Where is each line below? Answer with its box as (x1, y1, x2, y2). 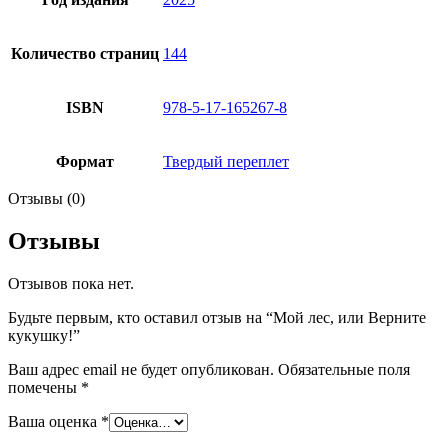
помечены (8, 378, 81, 396)
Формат (56, 152, 114, 170)
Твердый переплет (163, 152, 289, 170)
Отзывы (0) (8, 189, 85, 207)
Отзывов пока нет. (8, 274, 134, 292)
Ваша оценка (8, 412, 101, 430)
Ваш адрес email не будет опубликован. (8, 360, 274, 378)
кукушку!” (8, 326, 80, 344)
